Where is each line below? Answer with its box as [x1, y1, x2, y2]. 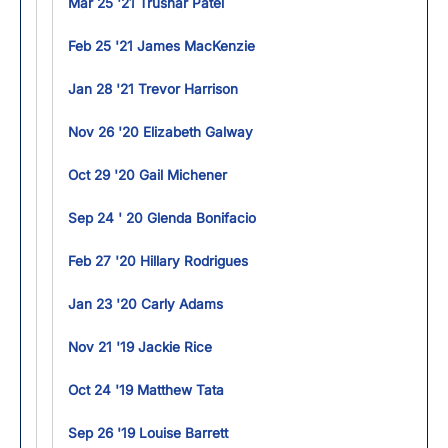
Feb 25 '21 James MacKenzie [68, 38, 255, 54]
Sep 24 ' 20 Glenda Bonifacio [68, 210, 256, 226]
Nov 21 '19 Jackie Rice [68, 339, 212, 355]
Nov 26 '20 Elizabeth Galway [68, 124, 253, 140]
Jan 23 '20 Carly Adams [68, 296, 223, 312]
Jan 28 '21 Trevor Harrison [68, 81, 238, 97]
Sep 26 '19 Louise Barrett [68, 425, 228, 441]
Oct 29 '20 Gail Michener [68, 167, 227, 183]
